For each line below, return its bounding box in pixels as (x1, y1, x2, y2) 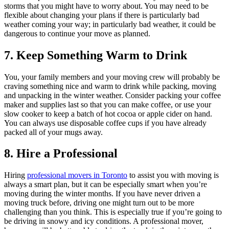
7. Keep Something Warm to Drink (4, 48, 187, 62)
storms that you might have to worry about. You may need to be (4, 1, 209, 10)
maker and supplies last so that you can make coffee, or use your (4, 100, 211, 109)
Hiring (4, 171, 27, 180)
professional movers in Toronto (27, 171, 127, 180)
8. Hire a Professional (4, 147, 118, 161)
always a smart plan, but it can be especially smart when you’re (4, 180, 207, 189)
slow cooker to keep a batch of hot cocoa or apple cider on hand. (4, 109, 212, 118)
